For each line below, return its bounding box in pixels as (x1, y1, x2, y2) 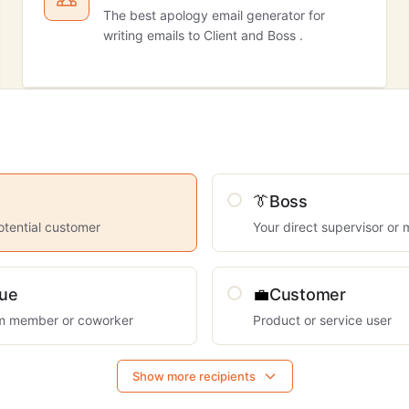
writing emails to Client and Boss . (103, 27, 303, 43)
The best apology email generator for (103, 7, 325, 23)
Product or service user (253, 312, 392, 328)
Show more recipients (131, 369, 256, 383)
